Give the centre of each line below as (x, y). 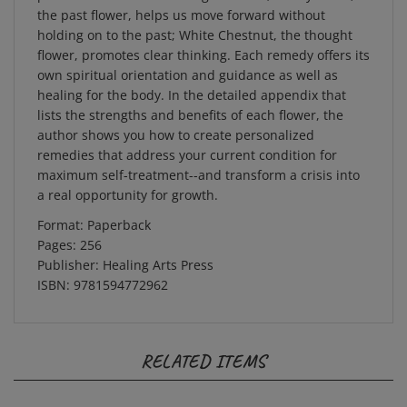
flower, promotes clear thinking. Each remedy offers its (203, 40)
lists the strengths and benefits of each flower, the (190, 100)
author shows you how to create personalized (176, 120)
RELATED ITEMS (203, 347)
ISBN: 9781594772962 (103, 270)
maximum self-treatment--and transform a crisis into (199, 160)
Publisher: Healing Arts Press (125, 250)
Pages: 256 (69, 230)
